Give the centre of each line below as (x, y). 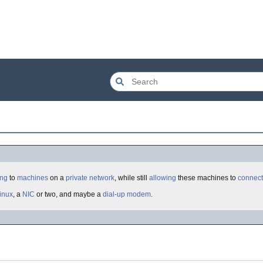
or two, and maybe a (69, 194)
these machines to (207, 178)
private (77, 178)
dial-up (114, 194)
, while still (132, 178)
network (102, 178)
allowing (163, 178)
